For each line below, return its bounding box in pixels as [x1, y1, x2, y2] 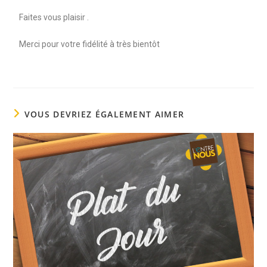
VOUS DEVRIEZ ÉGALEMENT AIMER [24, 108, 185, 120]
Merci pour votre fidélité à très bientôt [19, 39, 160, 49]
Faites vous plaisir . [19, 12, 91, 22]
